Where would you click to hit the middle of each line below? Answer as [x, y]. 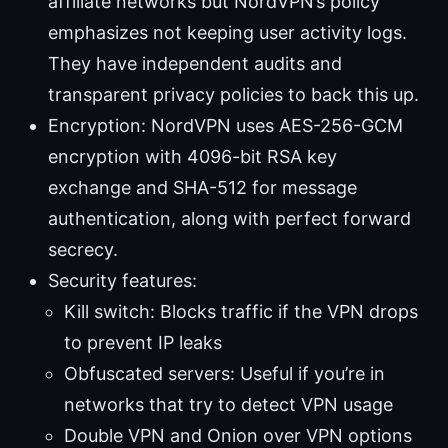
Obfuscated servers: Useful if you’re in [224, 374]
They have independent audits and [195, 64]
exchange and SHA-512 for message [202, 188]
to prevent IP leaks [143, 343]
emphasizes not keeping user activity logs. [227, 33]
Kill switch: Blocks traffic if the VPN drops [241, 312]
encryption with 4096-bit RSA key [192, 157]
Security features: [122, 281]
